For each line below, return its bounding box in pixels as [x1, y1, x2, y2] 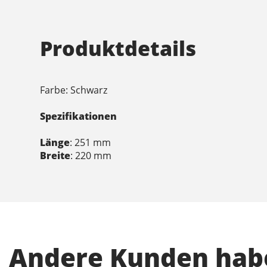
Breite [40, 148, 71, 162]
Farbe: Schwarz [40, 83, 108, 97]
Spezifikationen [40, 109, 117, 123]
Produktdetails [40, 34, 197, 62]
